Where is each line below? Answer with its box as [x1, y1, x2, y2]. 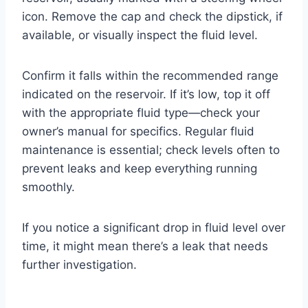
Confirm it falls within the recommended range [22, 69, 278, 83]
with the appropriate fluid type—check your [22, 106, 260, 120]
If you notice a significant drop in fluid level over [22, 221, 285, 235]
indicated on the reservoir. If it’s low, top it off [22, 87, 270, 102]
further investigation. [22, 258, 137, 272]
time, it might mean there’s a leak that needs [22, 239, 268, 254]
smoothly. [22, 180, 75, 195]
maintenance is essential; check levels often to [22, 143, 280, 157]
